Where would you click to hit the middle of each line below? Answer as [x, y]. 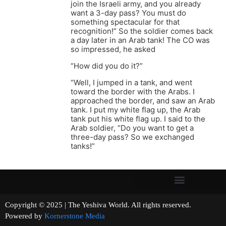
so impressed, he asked [113, 49]
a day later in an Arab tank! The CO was [140, 40]
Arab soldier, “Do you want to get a [132, 128]
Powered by [25, 216]
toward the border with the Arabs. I [133, 92]
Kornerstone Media [75, 216]
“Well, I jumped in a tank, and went [131, 83]
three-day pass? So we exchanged [132, 137]
